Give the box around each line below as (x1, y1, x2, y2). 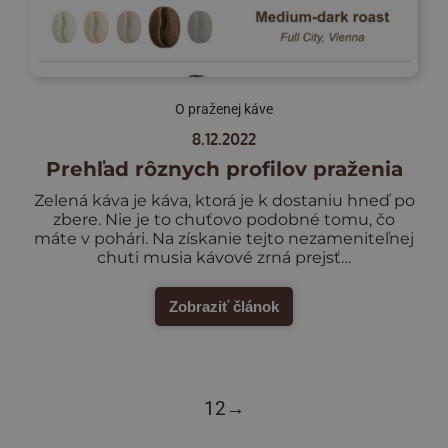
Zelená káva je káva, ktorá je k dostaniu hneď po (33, 190, 415, 210)
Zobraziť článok (169, 297, 279, 315)
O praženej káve (175, 100, 273, 117)
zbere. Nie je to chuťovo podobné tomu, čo (53, 209, 395, 229)
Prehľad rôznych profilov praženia (45, 156, 403, 181)
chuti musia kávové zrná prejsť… (97, 247, 351, 267)
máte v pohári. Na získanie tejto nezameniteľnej (34, 228, 414, 248)
